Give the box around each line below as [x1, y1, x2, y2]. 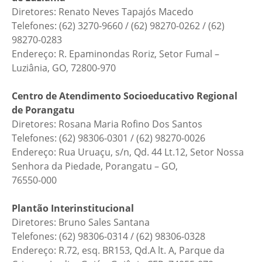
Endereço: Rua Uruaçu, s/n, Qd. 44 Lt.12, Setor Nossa [12, 146, 244, 158]
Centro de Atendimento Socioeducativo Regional [12, 89, 237, 102]
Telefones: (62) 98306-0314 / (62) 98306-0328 [12, 230, 205, 243]
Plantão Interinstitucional [12, 202, 134, 215]
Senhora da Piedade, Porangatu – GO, [12, 160, 178, 173]
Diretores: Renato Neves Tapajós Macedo [12, 5, 194, 18]
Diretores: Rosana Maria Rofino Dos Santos [12, 118, 202, 130]
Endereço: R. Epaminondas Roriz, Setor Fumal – [12, 47, 219, 60]
